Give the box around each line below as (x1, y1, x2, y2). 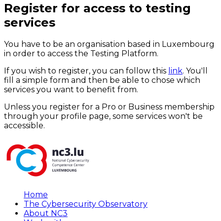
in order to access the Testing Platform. (4, 49, 158, 59)
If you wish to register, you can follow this (4, 66, 168, 76)
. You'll (183, 66, 208, 76)
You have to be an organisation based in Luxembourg (4, 39, 215, 49)
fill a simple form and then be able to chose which (4, 75, 200, 85)
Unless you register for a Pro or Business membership (4, 102, 215, 112)
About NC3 (24, 209, 68, 219)
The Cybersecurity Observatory (24, 199, 147, 209)
